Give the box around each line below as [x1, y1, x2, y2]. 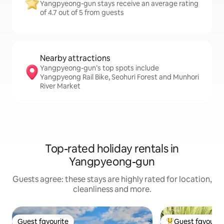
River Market [40, 81, 80, 91]
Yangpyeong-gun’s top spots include [40, 63, 159, 73]
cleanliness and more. [72, 184, 151, 195]
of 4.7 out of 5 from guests [40, 8, 124, 17]
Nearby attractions [40, 53, 110, 64]
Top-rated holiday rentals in [45, 141, 179, 156]
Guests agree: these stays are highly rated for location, [12, 174, 212, 185]
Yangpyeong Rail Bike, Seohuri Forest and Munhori [40, 72, 199, 82]
